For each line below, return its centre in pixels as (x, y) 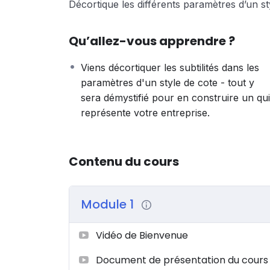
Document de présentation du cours (182, 260)
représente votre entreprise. (145, 112)
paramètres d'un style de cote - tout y (168, 82)
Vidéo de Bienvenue (142, 235)
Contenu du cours (124, 161)
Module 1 (109, 204)
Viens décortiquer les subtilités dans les (170, 67)
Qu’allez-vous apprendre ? (152, 41)
